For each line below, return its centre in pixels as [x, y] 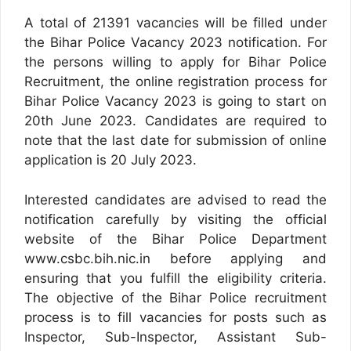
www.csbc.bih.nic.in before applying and [175, 258]
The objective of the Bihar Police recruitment [175, 297]
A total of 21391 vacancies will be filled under [175, 23]
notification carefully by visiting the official [175, 219]
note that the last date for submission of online [175, 140]
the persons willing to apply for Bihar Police [175, 62]
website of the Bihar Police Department [175, 239]
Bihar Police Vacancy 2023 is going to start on [175, 101]
